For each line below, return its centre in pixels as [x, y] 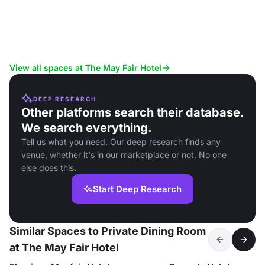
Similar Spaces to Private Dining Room [108, 231]
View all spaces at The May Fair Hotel [85, 68]
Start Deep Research [137, 189]
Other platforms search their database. [132, 112]
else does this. [49, 168]
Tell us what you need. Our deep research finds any [121, 142]
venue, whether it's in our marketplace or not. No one [124, 155]
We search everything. [87, 128]
